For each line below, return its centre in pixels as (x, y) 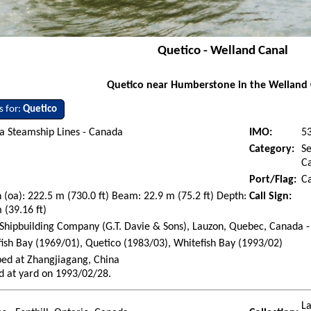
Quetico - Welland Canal (223, 51)
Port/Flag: (273, 180)
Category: (272, 150)
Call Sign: (271, 197)
